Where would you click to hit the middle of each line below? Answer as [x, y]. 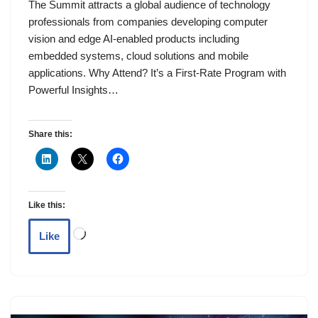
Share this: [50, 134]
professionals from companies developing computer [148, 21]
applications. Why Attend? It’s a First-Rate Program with [157, 72]
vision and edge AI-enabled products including [134, 38]
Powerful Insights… [75, 89]
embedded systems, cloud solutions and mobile [138, 55]
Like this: [47, 205]
